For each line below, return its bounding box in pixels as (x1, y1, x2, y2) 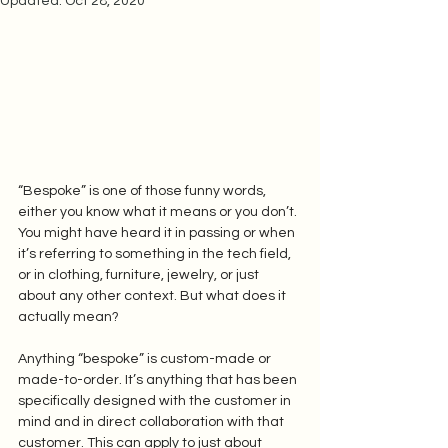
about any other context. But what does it (18, 288, 289, 303)
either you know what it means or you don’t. (18, 204, 300, 219)
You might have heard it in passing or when (18, 225, 298, 240)
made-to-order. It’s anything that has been (18, 372, 300, 387)
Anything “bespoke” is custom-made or (18, 351, 274, 366)
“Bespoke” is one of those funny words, (18, 183, 269, 198)
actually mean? (18, 309, 122, 324)
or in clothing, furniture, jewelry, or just (18, 267, 262, 282)
